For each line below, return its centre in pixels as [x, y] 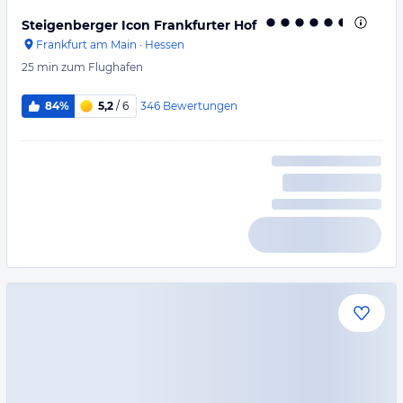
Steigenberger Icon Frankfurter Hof [139, 25]
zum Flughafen [102, 67]
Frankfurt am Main [86, 45]
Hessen [165, 45]
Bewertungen [200, 105]
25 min [40, 67]
